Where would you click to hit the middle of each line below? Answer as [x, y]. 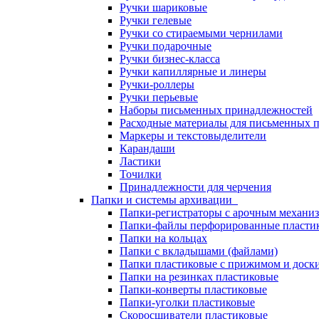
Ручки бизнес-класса [170, 59]
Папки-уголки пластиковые [187, 302]
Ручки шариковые [163, 7]
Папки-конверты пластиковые [193, 289]
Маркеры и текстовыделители [193, 136]
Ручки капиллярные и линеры [193, 72]
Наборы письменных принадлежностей [216, 110]
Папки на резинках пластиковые [199, 277]
